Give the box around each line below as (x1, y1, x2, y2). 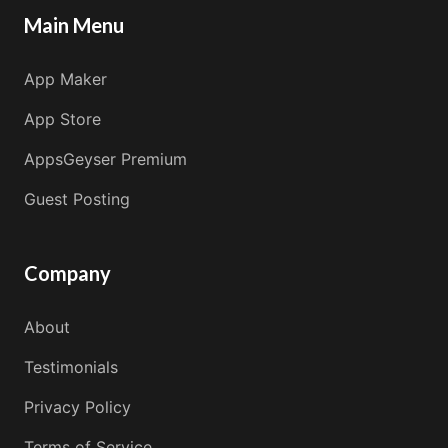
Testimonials (24, 356, 118, 377)
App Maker (24, 68, 107, 89)
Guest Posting (24, 188, 130, 209)
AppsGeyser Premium (24, 148, 187, 169)
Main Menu (24, 12, 124, 37)
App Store (24, 108, 101, 129)
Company (24, 260, 111, 285)
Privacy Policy (24, 396, 131, 417)
